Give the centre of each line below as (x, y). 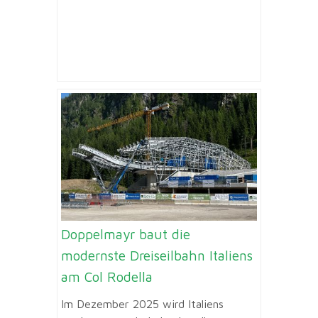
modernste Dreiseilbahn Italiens (157, 255)
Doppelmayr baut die (126, 234)
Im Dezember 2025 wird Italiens (142, 304)
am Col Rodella (107, 276)
